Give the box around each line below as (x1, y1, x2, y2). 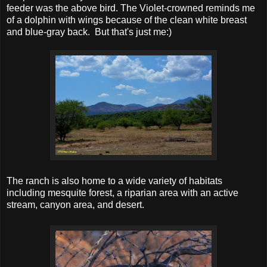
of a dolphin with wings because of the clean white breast (7, 14, 247, 25)
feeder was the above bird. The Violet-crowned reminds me (7, 2, 255, 13)
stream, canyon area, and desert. (7, 199, 144, 210)
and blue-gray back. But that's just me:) (7, 26, 172, 37)
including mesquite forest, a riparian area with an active (7, 187, 238, 198)
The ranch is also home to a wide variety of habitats (7, 175, 222, 186)
